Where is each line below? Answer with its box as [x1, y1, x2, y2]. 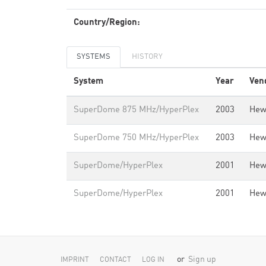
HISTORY [132, 53, 163, 61]
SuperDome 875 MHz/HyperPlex [74, 106, 199, 115]
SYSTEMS [77, 53, 110, 61]
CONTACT [100, 256, 131, 264]
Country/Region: [74, 18, 140, 27]
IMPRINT [61, 256, 89, 264]
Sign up [188, 256, 216, 264]
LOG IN [142, 256, 164, 264]
